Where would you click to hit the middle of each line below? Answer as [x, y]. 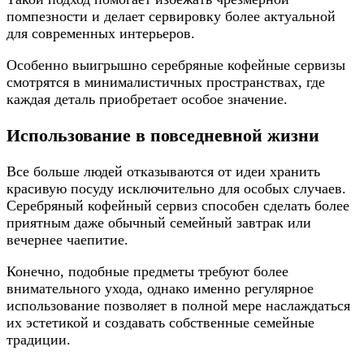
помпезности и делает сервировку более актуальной [171, 17]
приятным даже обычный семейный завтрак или [159, 223]
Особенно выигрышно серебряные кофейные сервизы [176, 65]
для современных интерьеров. [101, 34]
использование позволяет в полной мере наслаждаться [178, 306]
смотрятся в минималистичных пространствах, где [166, 82]
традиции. [39, 340]
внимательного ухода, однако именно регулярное [160, 289]
